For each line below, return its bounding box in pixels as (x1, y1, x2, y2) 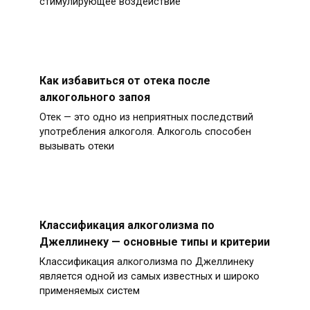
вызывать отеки (39, 140, 114, 153)
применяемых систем (39, 285, 140, 298)
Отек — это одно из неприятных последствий (39, 111, 253, 124)
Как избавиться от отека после (39, 73, 210, 87)
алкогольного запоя (39, 90, 150, 104)
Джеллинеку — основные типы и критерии (39, 235, 270, 248)
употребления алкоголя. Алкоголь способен (39, 126, 251, 138)
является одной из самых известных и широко (39, 271, 259, 283)
